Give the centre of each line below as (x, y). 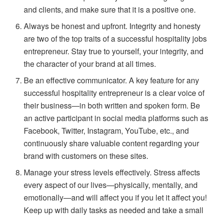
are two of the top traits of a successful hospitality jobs (116, 38)
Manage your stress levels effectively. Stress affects (112, 172)
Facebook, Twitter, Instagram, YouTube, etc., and (107, 130)
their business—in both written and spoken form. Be (112, 105)
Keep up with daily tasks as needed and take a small (114, 210)
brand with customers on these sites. (86, 155)
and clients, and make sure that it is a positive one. (111, 9)
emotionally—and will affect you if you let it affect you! (116, 197)
